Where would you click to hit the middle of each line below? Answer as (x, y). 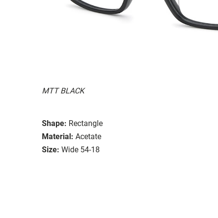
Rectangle (86, 123)
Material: (58, 136)
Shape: (54, 123)
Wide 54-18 (81, 149)
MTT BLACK (63, 91)
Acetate (88, 136)
